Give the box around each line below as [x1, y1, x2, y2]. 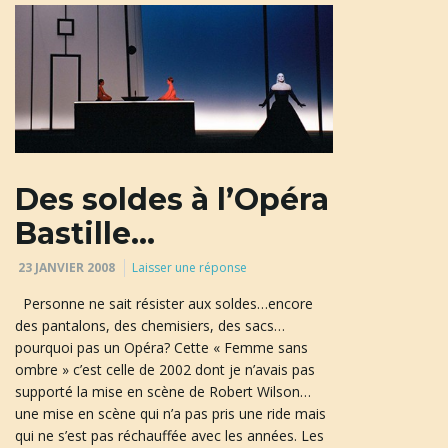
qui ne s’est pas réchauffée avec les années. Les [15, 425, 324, 445]
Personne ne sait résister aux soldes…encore [15, 293, 313, 313]
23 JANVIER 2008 [18, 258, 115, 276]
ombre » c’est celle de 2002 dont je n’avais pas [15, 359, 315, 379]
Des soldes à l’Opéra [15, 180, 329, 218]
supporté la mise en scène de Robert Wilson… [15, 381, 311, 401]
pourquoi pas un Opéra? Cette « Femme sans [15, 337, 308, 357]
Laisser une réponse [132, 258, 247, 276]
